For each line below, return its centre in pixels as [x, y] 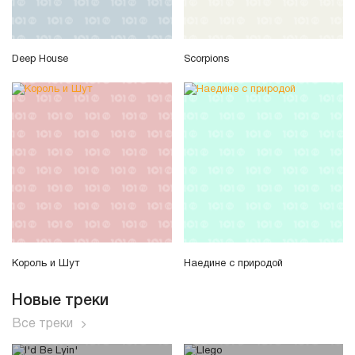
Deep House [40, 60]
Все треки [42, 324]
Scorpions [206, 60]
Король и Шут [46, 263]
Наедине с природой [233, 263]
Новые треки [60, 301]
